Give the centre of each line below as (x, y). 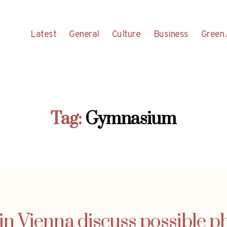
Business (171, 34)
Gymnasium (131, 119)
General (84, 34)
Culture (126, 34)
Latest (44, 34)
